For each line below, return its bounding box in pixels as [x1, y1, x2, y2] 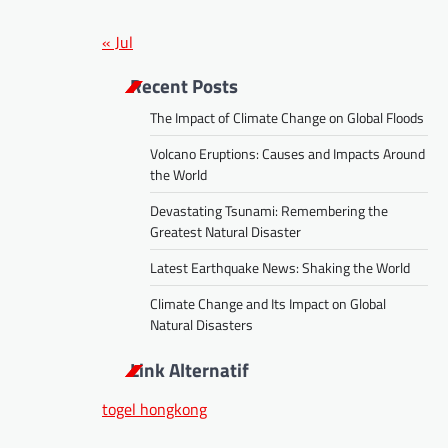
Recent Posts [130, 70, 238, 100]
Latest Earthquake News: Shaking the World [150, 256, 410, 278]
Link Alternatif [130, 354, 249, 384]
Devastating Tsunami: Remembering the [150, 199, 388, 221]
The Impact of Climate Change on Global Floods [150, 106, 424, 128]
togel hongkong [102, 396, 207, 421]
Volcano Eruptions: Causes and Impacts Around [150, 142, 425, 164]
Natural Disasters [150, 313, 253, 335]
